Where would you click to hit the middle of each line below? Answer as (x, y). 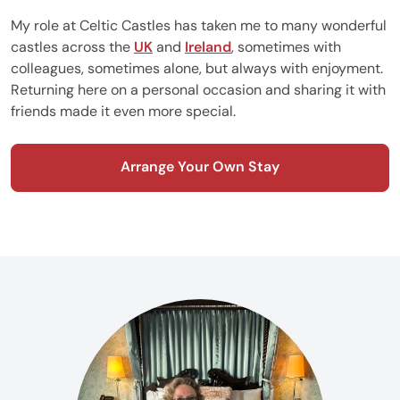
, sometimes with (286, 46)
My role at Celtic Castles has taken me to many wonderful (199, 25)
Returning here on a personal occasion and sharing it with (198, 89)
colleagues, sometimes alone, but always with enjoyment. (197, 68)
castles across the (72, 46)
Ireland (208, 46)
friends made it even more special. (123, 111)
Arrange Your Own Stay (200, 166)
